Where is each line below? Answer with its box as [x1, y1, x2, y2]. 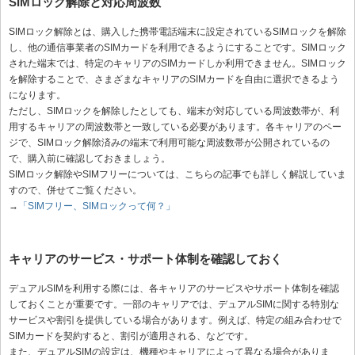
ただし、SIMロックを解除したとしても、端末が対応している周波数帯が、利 [9, 105, 339, 117]
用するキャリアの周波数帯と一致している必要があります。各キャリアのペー [9, 121, 342, 133]
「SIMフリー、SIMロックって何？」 [18, 200, 175, 212]
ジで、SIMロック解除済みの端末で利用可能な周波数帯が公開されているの [9, 137, 330, 149]
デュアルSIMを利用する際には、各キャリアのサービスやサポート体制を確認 [9, 283, 339, 295]
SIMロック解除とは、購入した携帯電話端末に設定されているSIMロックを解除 [9, 26, 346, 38]
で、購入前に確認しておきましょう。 [9, 153, 170, 165]
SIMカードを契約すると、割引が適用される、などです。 [9, 330, 254, 342]
